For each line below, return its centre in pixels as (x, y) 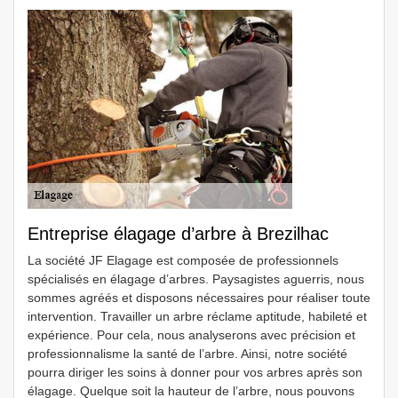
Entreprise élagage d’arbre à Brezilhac (178, 234)
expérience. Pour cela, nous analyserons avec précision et (191, 335)
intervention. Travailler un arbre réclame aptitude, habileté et (197, 316)
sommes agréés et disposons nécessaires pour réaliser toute (199, 298)
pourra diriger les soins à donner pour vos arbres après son (195, 372)
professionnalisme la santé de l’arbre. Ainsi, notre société (187, 354)
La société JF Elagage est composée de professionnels (183, 260)
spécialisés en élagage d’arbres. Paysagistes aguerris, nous (196, 279)
